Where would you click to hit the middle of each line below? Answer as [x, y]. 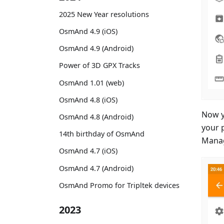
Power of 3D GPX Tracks [99, 65]
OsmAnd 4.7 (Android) [96, 168]
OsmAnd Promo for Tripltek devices [119, 185]
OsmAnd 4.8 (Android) [96, 116]
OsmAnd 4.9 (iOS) [88, 31]
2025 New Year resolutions [104, 14]
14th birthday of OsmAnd [102, 134]
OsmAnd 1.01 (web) [91, 82]
